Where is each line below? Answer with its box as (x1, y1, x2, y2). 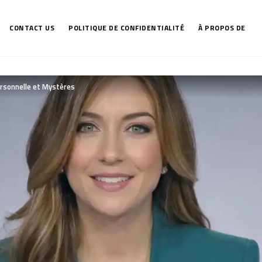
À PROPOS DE (198, 22, 246, 33)
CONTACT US (9, 22, 55, 33)
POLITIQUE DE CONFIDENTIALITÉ (68, 22, 185, 33)
